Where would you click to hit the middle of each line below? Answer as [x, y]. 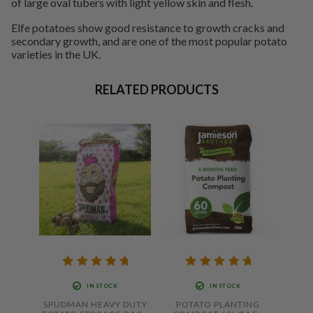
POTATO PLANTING [218, 304]
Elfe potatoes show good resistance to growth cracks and [148, 27]
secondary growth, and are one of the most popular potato [149, 41]
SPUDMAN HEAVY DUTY [95, 304]
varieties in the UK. [56, 54]
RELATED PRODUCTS [156, 89]
